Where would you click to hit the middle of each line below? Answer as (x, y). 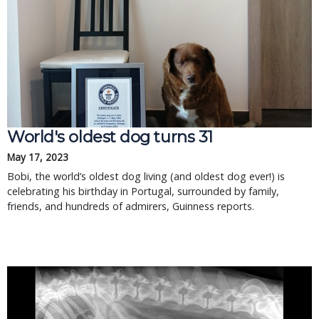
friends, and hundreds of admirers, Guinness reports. (131, 206)
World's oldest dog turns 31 (110, 137)
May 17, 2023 (38, 157)
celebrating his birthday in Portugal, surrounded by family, (143, 191)
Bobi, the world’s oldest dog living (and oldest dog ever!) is (146, 176)
